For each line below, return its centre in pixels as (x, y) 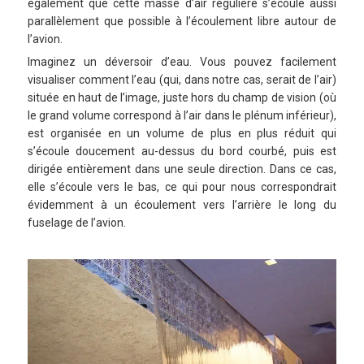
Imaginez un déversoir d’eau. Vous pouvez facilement (182, 61)
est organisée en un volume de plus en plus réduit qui (182, 133)
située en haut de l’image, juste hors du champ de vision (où (182, 97)
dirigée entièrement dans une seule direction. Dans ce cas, (182, 169)
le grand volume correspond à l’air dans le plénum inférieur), (182, 115)
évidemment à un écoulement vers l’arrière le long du (182, 204)
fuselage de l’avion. (77, 222)
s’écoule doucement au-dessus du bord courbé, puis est (182, 151)
